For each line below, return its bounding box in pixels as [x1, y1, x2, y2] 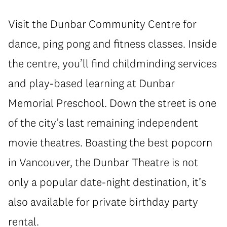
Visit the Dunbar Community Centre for [8, 17, 197, 31]
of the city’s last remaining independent [8, 116, 198, 130]
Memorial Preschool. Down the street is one [8, 96, 216, 110]
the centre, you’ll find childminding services [8, 56, 217, 71]
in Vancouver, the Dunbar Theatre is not [8, 155, 198, 170]
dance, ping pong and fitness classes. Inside [8, 36, 217, 51]
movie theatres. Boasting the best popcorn [8, 135, 212, 150]
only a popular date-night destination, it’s [8, 175, 206, 190]
